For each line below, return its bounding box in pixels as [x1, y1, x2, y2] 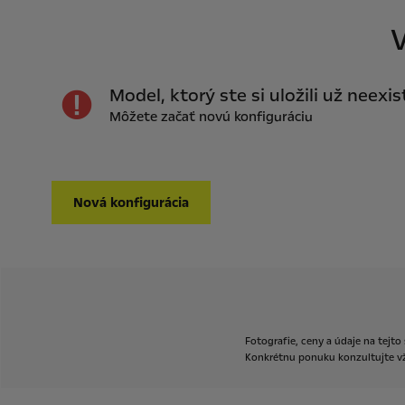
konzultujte [337, 351, 394, 364]
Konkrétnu [244, 351, 296, 364]
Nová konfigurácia [72, 193, 189, 212]
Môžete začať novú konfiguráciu [108, 107, 313, 126]
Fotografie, [244, 334, 298, 348]
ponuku [297, 351, 335, 364]
